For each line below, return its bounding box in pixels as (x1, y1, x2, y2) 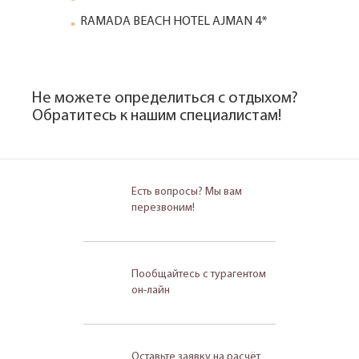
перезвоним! (131, 201, 195, 214)
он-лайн (131, 284, 170, 296)
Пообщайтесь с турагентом (131, 268, 266, 280)
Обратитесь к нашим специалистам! (32, 107, 281, 124)
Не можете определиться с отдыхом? (32, 90, 298, 107)
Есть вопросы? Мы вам (131, 185, 242, 198)
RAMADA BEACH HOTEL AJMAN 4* (80, 14, 268, 28)
